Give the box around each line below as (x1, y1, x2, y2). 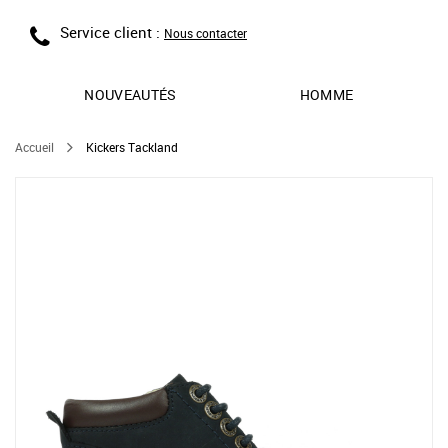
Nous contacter (164, 25, 247, 41)
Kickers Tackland (86, 138, 178, 155)
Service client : (60, 22, 164, 42)
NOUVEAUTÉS (84, 85, 177, 104)
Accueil (15, 138, 54, 155)
